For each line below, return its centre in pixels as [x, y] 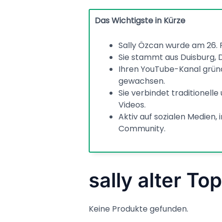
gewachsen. [141, 81]
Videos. [132, 105]
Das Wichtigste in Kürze [140, 21]
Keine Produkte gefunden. [138, 209]
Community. [142, 128]
